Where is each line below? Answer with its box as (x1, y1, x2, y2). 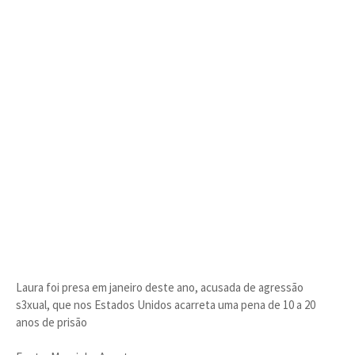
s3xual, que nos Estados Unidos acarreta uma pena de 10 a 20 (16, 297, 315, 312)
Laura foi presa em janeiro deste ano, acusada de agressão (16, 280, 303, 295)
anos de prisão (16, 315, 87, 330)
